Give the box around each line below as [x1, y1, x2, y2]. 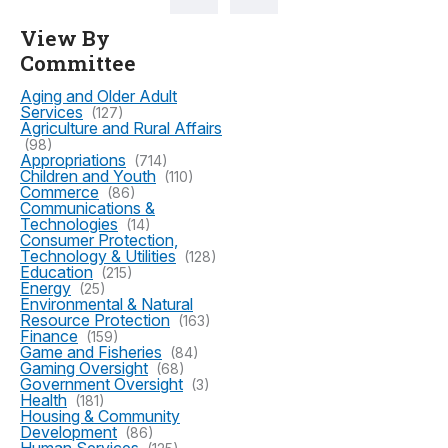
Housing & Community [20, 406, 180, 426]
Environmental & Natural [20, 294, 193, 314]
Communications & [20, 198, 155, 218]
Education [20, 262, 93, 282]
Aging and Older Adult [20, 86, 177, 106]
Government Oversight [20, 374, 183, 394]
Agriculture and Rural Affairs [20, 118, 222, 138]
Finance [20, 326, 78, 346]
